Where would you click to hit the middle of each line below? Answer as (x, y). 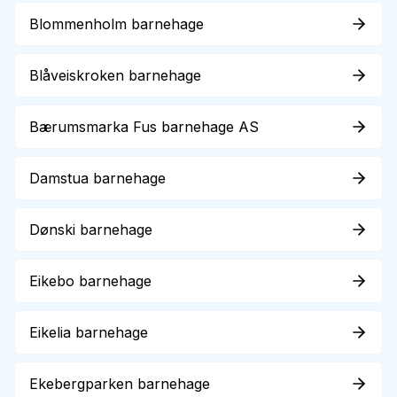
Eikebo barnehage (90, 281)
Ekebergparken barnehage (120, 384)
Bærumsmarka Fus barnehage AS (144, 127)
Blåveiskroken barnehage (115, 75)
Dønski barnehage (91, 230)
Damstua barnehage (97, 178)
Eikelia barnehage (89, 332)
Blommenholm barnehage (117, 24)
